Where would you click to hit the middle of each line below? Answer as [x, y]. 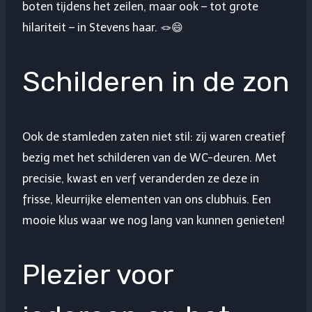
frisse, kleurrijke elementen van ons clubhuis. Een [147, 199]
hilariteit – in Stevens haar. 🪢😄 [103, 28]
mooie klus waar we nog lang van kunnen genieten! [154, 220]
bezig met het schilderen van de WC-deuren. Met [149, 157]
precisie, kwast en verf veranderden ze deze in [141, 178]
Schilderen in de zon [156, 82]
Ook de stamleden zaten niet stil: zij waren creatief [154, 136]
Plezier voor [98, 274]
